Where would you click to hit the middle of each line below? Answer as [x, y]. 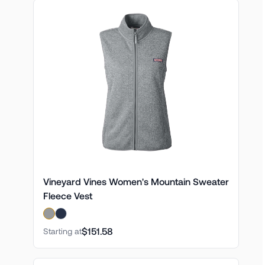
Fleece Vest [67, 195]
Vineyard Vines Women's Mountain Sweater [136, 181]
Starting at [62, 231]
